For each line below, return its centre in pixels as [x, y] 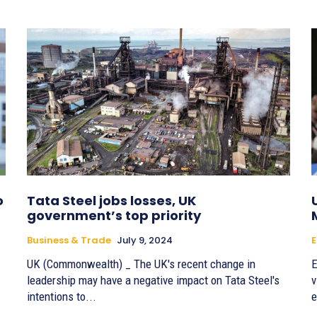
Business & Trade [69, 241]
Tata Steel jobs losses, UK [111, 201]
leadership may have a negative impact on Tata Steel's [153, 281]
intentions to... [62, 297]
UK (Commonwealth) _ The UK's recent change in [141, 264]
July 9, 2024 [145, 241]
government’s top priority [114, 216]
